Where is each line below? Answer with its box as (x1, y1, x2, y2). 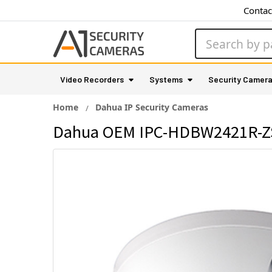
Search (195, 29, 226, 42)
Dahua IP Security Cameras (95, 101, 208, 113)
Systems (149, 74, 183, 84)
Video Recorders (60, 74, 124, 84)
